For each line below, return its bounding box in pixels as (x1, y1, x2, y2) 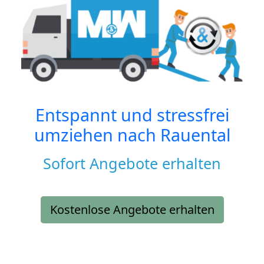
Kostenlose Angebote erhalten (49, 202, 214, 218)
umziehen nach (34, 123, 160, 147)
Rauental (160, 123, 230, 147)
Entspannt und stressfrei (35, 103, 229, 127)
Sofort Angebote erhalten (43, 153, 221, 174)
